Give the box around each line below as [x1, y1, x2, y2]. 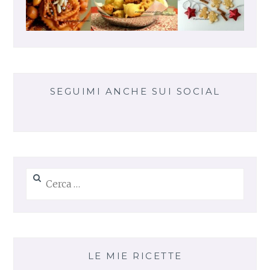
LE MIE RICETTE [87, 250, 183, 262]
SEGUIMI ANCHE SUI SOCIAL [49, 85, 221, 97]
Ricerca [26, 165, 55, 175]
